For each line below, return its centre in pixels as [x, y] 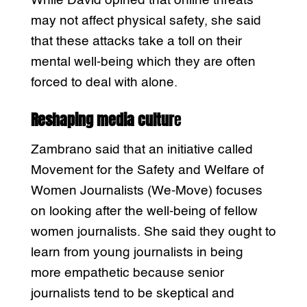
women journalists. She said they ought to [153, 232]
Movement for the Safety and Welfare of [147, 170]
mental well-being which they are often [143, 62]
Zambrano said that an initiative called [142, 149]
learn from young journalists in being [137, 252]
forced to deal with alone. [104, 82]
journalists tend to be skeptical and [132, 293]
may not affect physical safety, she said [146, 21]
